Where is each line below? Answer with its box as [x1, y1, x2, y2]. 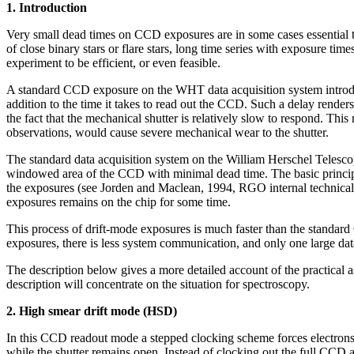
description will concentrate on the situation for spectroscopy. [6, 277, 310, 291]
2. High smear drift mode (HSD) [6, 303, 177, 318]
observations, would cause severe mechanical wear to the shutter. [6, 125, 329, 139]
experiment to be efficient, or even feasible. [6, 55, 220, 70]
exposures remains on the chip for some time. [6, 194, 231, 209]
